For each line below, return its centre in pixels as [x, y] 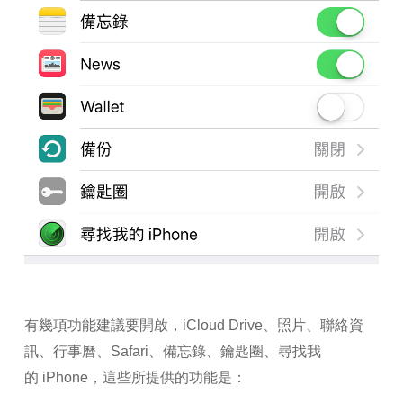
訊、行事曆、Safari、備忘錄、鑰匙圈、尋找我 [172, 352]
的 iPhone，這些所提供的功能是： [135, 378]
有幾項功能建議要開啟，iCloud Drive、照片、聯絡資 [193, 326]
